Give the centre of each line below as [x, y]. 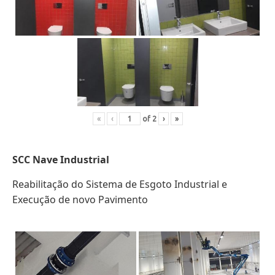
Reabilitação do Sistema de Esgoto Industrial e [120, 184]
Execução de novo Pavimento [80, 199]
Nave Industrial [71, 159]
